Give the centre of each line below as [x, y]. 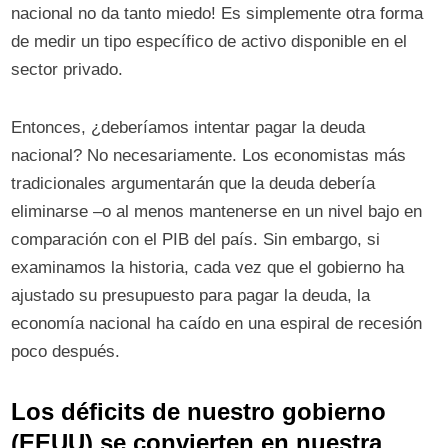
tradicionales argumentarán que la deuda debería [193, 184]
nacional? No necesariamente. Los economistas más [209, 156]
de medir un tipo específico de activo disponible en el [209, 42]
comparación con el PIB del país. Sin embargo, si [196, 240]
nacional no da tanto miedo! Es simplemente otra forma [217, 14]
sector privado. [70, 70]
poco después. [68, 352]
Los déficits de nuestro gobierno [199, 412]
